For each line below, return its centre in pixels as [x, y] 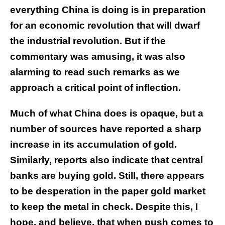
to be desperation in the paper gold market [108, 191]
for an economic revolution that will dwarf [105, 26]
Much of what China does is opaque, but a [107, 114]
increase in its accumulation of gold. [93, 145]
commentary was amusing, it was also [98, 57]
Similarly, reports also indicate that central [106, 160]
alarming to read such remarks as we [95, 72]
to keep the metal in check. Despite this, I [104, 207]
